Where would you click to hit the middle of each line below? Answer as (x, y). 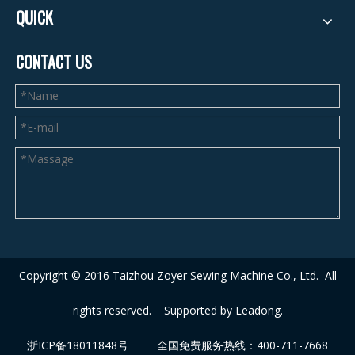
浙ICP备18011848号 (78, 345)
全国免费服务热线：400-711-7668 (228, 345)
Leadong (258, 310)
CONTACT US (54, 62)
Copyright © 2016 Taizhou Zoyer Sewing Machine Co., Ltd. (172, 275)
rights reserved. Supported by (154, 310)
